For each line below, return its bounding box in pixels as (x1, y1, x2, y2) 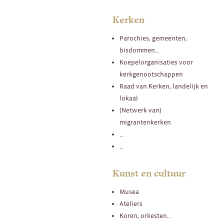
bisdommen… (119, 46, 159, 54)
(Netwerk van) (119, 106, 161, 114)
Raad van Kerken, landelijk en (119, 82, 208, 90)
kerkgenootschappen (119, 70, 183, 78)
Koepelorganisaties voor (119, 58, 193, 66)
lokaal (119, 94, 138, 102)
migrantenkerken (119, 118, 171, 126)
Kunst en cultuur (112, 166, 186, 180)
